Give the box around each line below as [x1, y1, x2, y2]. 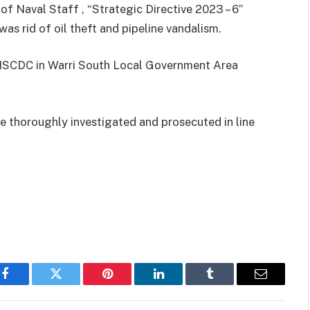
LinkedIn [157, 277, 203, 291]
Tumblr [208, 277, 246, 291]
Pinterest [106, 277, 150, 291]
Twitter [55, 277, 91, 291]
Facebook [3, 277, 53, 291]
